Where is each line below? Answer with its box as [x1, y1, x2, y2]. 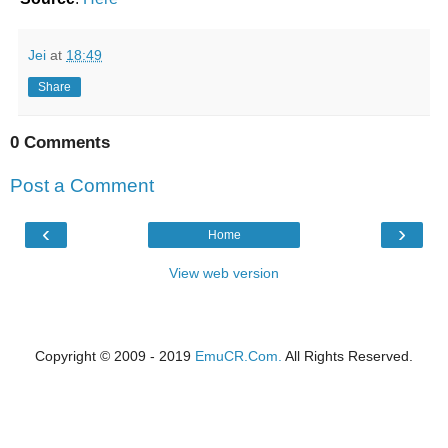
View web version [169, 264, 279, 281]
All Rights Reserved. [282, 347, 413, 364]
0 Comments [10, 132, 110, 152]
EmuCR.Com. [195, 347, 282, 364]
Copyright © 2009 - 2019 [35, 347, 195, 364]
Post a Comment [10, 175, 154, 197]
